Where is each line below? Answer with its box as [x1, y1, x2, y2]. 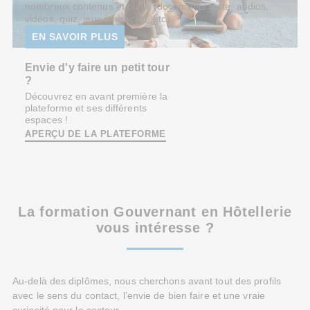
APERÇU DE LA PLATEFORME [25, 129, 166, 140]
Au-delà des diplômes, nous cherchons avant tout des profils [12, 275, 281, 286]
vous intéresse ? [95, 220, 215, 236]
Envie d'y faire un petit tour [25, 61, 170, 74]
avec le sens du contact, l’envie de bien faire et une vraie [12, 289, 265, 301]
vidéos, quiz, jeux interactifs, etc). [25, 13, 173, 25]
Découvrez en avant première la [25, 91, 168, 102]
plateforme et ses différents [25, 102, 147, 114]
